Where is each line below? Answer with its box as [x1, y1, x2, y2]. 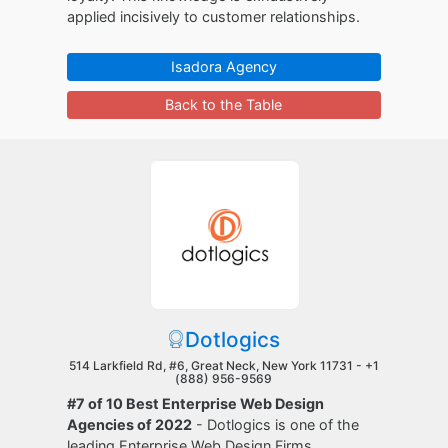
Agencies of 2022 [67, 416, 193, 433]
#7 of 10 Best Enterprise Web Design [67, 395, 325, 412]
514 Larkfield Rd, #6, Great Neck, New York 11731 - [68, 358, 365, 373]
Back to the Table [165, 96, 283, 113]
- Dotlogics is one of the [192, 416, 360, 433]
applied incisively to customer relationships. [67, 8, 361, 25]
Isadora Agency [170, 58, 277, 75]
